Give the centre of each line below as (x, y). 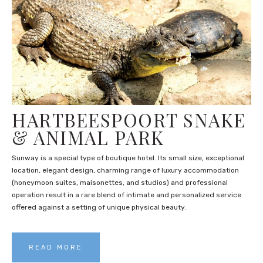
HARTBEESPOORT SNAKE (129, 120)
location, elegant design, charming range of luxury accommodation (125, 171)
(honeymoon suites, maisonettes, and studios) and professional (120, 183)
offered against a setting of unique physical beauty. (99, 208)
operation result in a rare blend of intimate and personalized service (127, 195)
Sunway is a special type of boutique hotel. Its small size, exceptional (128, 158)
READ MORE (56, 248)
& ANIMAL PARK (88, 138)
